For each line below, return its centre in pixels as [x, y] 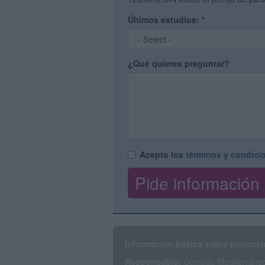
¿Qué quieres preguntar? [179, 63]
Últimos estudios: [165, 20]
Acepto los [163, 154]
